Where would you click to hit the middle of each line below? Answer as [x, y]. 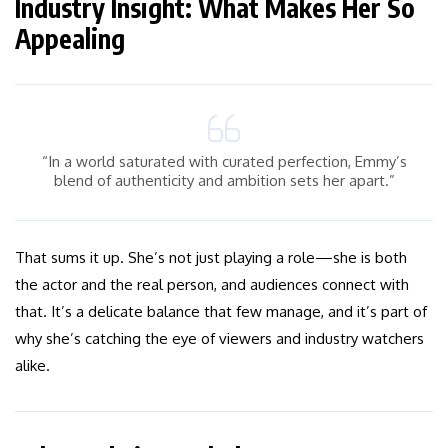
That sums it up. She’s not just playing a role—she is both [211, 258]
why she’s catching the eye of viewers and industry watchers [219, 339]
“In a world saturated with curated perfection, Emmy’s [224, 162]
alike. [32, 366]
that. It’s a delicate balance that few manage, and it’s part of [221, 312]
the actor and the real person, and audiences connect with [212, 285]
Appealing [70, 39]
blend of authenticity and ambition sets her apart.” [224, 181]
